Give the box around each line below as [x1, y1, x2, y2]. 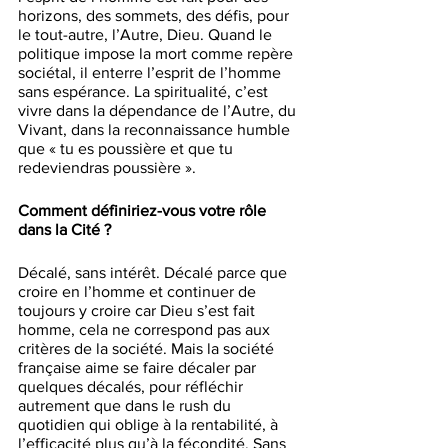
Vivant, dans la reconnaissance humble [18, 121, 294, 139]
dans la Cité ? [18, 221, 111, 239]
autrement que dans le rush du [18, 397, 235, 415]
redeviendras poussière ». [18, 159, 196, 177]
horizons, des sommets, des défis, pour [18, 7, 293, 25]
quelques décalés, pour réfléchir [18, 378, 247, 396]
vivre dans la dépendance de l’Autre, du [18, 102, 300, 120]
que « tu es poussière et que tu [18, 140, 237, 158]
